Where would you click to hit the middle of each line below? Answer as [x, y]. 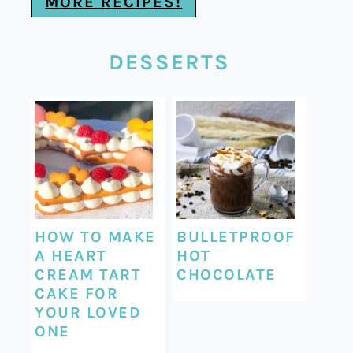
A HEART [71, 255]
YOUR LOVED [88, 312]
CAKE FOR [77, 293]
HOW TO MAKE [95, 236]
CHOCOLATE [227, 274]
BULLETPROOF [236, 236]
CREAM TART [88, 274]
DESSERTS [169, 62]
